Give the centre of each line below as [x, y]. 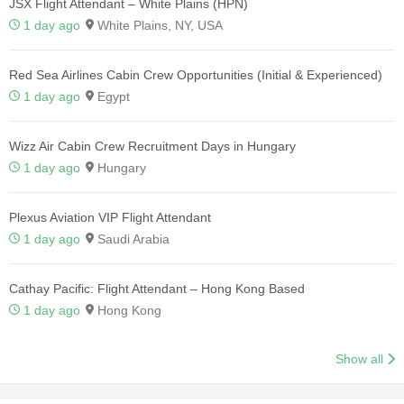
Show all [360, 358]
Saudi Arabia [132, 239]
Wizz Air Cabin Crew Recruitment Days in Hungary [152, 146]
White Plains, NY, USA [158, 25]
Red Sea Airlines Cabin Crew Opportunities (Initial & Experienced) [196, 74]
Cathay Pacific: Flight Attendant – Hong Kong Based [157, 288]
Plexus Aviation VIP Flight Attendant [110, 217]
